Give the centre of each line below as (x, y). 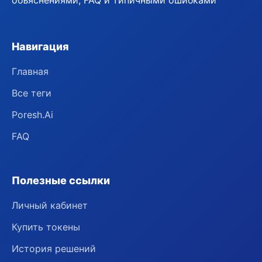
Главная (30, 71)
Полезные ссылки (61, 180)
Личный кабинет (50, 205)
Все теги (32, 93)
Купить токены (46, 227)
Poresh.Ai (32, 115)
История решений (54, 249)
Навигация (40, 46)
